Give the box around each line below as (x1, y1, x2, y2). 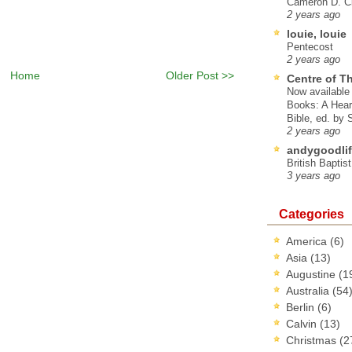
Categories (279, 206, 344, 221)
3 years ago (287, 170, 340, 181)
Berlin (286, 300, 317, 313)
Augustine (286, 267, 339, 280)
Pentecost (287, 40, 333, 53)
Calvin (286, 317, 320, 330)
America (286, 234, 330, 247)
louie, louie (287, 27, 346, 40)
